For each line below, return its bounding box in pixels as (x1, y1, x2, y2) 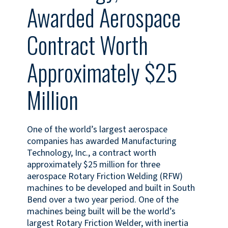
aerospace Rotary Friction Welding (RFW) (26, 169, 183, 183)
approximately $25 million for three (26, 158, 160, 171)
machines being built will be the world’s (26, 205, 176, 218)
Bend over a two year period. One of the (26, 193, 179, 206)
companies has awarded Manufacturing (26, 134, 177, 148)
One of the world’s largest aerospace (26, 123, 167, 136)
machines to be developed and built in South (26, 181, 195, 194)
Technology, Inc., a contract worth (26, 146, 156, 159)
